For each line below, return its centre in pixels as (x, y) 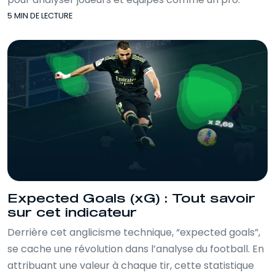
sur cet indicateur (72, 213)
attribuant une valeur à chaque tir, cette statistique (131, 265)
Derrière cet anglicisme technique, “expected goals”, (134, 232)
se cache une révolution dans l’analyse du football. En (136, 249)
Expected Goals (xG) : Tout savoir (131, 199)
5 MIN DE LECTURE (40, 16)
